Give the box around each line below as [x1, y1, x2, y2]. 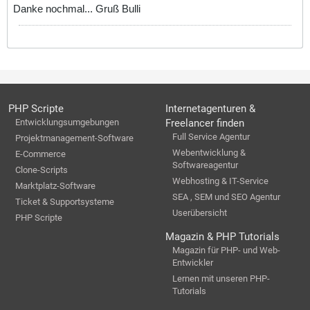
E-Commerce [15, 148, 66, 159]
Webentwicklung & [172, 147, 246, 158]
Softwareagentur [172, 159, 238, 170]
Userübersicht [172, 207, 227, 218]
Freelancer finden [165, 116, 244, 129]
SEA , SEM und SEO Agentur [172, 191, 280, 202]
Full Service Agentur [172, 131, 250, 142]
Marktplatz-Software [15, 180, 95, 191]
